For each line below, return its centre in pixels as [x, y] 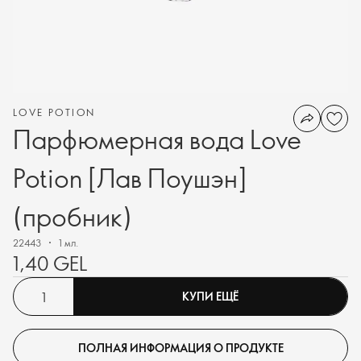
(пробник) [73, 216]
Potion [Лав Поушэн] [130, 177]
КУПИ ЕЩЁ [210, 296]
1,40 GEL [50, 263]
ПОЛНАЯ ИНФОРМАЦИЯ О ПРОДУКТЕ [180, 347]
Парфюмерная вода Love [157, 139]
